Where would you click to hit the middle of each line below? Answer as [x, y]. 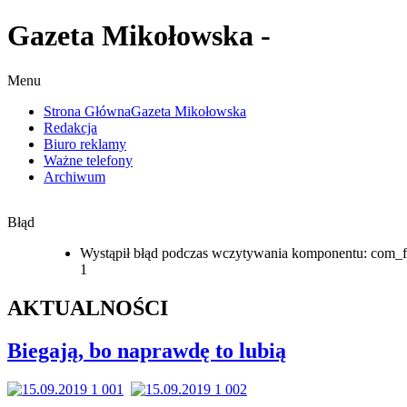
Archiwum [74, 176]
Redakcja [70, 127]
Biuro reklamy [85, 144]
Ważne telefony [88, 160]
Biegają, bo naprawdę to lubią [147, 350]
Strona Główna [87, 111]
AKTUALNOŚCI [88, 308]
